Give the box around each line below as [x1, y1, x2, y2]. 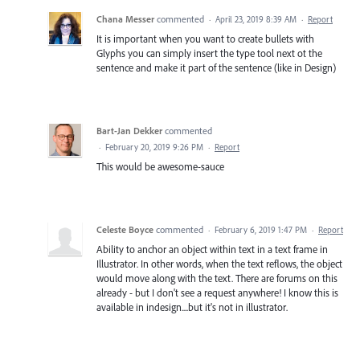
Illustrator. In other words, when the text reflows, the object [96, 256, 342, 270]
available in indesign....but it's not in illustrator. [96, 300, 288, 313]
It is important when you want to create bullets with [96, 31, 314, 45]
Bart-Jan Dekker [96, 124, 162, 137]
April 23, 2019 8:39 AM [215, 13, 297, 25]
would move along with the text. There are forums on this [96, 271, 337, 284]
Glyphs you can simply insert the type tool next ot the [96, 46, 322, 59]
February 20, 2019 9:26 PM [105, 141, 203, 153]
